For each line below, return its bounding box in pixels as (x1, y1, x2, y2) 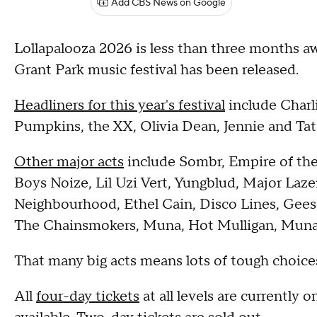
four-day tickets (36, 287, 139, 306)
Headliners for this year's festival (14, 96, 225, 115)
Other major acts (14, 153, 124, 171)
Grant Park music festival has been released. (14, 61, 299, 79)
